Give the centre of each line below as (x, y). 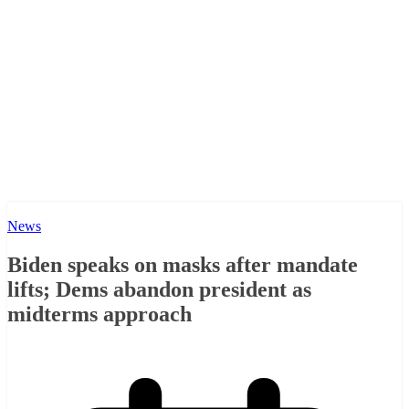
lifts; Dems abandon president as (159, 290)
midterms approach (100, 315)
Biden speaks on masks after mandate (183, 265)
